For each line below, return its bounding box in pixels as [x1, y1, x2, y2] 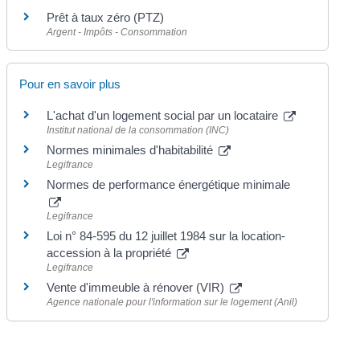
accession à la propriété [47, 246, 175, 260]
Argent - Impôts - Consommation [47, 27, 188, 39]
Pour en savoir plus [19, 77, 121, 92]
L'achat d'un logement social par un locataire [47, 108, 282, 123]
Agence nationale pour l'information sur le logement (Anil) [47, 297, 298, 309]
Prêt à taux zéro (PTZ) [47, 10, 165, 25]
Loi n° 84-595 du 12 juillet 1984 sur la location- [47, 229, 286, 243]
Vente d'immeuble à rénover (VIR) [47, 280, 228, 295]
